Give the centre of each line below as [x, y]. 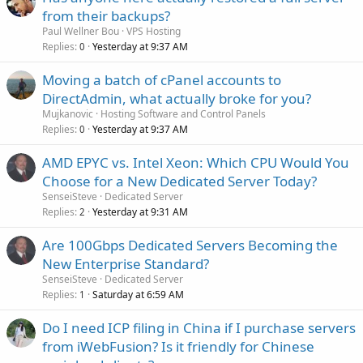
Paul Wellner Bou [81, 32]
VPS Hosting [154, 32]
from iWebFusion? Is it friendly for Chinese [178, 347]
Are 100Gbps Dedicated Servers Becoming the [190, 246]
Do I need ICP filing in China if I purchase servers [199, 328]
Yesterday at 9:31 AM [140, 212]
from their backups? [106, 16]
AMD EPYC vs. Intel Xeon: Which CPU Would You [196, 163]
